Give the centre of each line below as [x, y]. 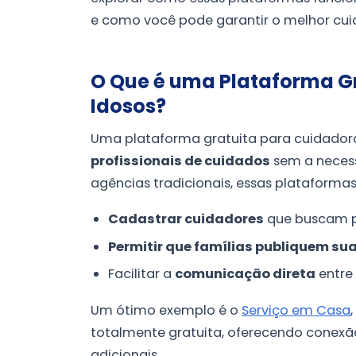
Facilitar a [142, 274]
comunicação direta [246, 274]
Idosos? [128, 106]
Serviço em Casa [296, 310]
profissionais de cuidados [180, 161]
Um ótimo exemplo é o [166, 310]
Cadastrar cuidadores [186, 219]
